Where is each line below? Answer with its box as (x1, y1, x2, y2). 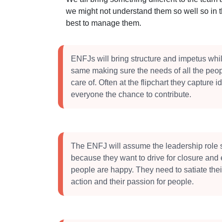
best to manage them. (66, 19, 141, 27)
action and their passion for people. (71, 177, 194, 186)
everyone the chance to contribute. (71, 90, 191, 99)
